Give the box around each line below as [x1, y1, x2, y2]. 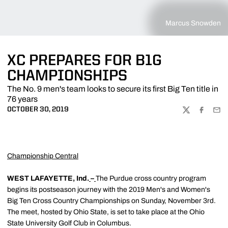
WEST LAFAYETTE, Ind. [7, 175, 89, 182]
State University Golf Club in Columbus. [7, 219, 131, 227]
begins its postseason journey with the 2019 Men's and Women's [7, 186, 210, 193]
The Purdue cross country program [96, 175, 206, 182]
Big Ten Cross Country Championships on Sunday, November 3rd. [7, 197, 216, 205]
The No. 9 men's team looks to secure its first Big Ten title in [7, 84, 218, 93]
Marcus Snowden [165, 19, 221, 27]
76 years [7, 95, 38, 103]
